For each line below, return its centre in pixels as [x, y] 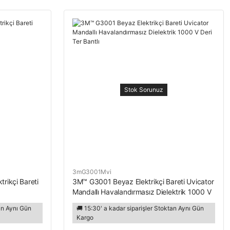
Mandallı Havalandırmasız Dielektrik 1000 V [142, 192]
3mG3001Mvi [92, 172]
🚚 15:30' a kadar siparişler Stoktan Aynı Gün [140, 208]
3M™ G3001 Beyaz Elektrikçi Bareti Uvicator [143, 181]
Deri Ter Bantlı [95, 202]
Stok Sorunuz [144, 90]
